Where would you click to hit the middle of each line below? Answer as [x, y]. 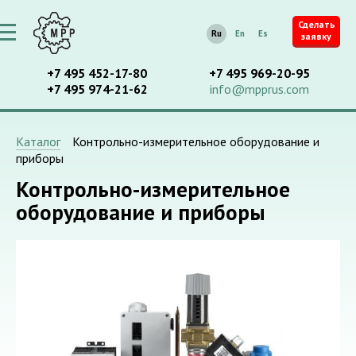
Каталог [38, 141]
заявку [316, 36]
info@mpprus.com [259, 89]
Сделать [316, 24]
